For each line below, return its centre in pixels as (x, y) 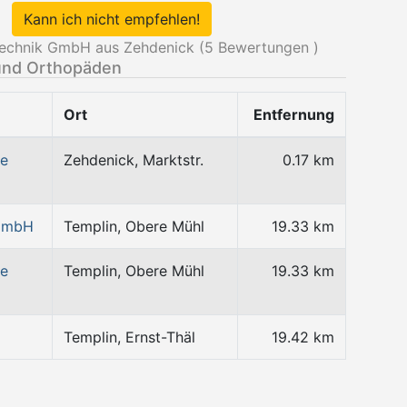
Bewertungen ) (266, 47)
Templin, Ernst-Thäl (129, 337)
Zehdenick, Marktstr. (134, 160)
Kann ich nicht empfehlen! (112, 19)
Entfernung (294, 114)
